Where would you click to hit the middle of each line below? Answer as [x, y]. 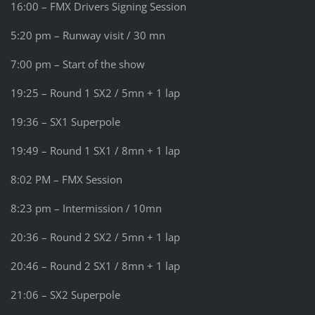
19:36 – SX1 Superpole [65, 122]
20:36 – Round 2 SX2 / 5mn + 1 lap [95, 237]
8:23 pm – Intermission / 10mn [86, 208]
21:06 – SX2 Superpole [65, 295]
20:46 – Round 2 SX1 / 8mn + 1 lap [95, 266]
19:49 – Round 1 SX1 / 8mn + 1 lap [95, 151]
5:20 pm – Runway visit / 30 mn [88, 36]
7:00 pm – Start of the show [77, 64]
